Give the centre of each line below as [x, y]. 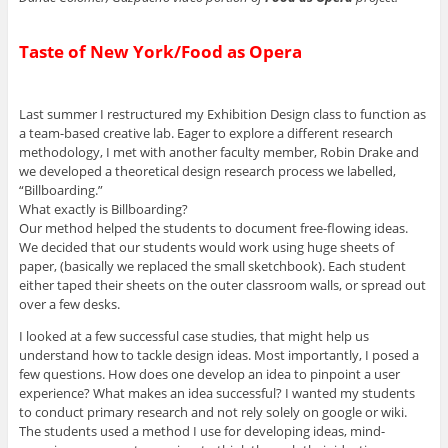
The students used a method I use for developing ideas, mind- [201, 431]
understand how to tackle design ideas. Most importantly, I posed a [218, 355]
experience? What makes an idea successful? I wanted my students [216, 393]
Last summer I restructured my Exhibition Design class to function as [222, 114]
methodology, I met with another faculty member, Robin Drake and [218, 152]
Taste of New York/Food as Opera [160, 51]
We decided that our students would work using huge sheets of [206, 247]
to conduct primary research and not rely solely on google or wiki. [212, 412]
